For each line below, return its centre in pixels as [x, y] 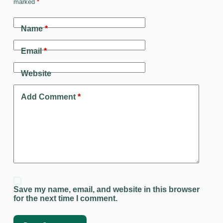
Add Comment [48, 97]
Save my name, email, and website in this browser [106, 190]
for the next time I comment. [65, 199]
